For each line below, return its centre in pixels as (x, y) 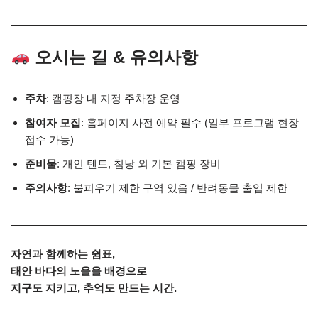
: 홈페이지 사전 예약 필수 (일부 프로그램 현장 (190, 122)
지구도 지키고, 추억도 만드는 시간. (94, 288)
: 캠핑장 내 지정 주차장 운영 (113, 98)
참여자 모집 (53, 122)
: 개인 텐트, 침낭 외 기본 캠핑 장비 (139, 164)
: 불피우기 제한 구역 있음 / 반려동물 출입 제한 (177, 188)
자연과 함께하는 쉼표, (63, 254)
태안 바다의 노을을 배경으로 (79, 271)
